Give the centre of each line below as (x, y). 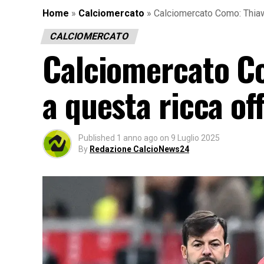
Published (97, 138)
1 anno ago (137, 138)
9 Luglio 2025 (195, 138)
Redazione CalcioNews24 (139, 149)
